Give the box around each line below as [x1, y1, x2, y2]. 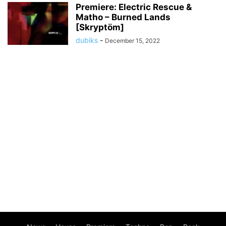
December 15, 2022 [105, 37, 160, 44]
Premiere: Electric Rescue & [76, 2, 192, 12]
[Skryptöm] [76, 22, 124, 32]
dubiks [76, 36, 98, 44]
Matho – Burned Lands [76, 12, 171, 22]
